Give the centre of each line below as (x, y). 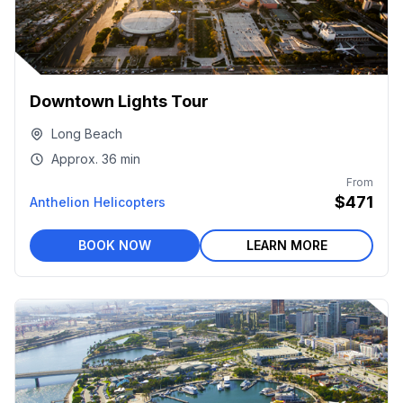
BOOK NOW (115, 245)
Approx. (75, 159)
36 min (121, 159)
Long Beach (87, 134)
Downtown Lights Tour (119, 101)
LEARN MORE (287, 245)
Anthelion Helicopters (98, 202)
